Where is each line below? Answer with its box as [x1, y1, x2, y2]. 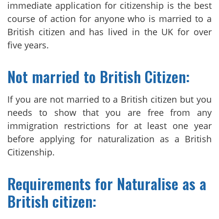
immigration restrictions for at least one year [7, 119, 212, 131]
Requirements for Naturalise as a [7, 172, 206, 195]
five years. [7, 39, 49, 51]
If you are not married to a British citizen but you [7, 93, 212, 105]
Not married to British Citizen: [7, 65, 190, 88]
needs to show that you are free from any [7, 106, 212, 118]
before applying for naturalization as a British [7, 132, 212, 145]
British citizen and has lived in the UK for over [7, 25, 212, 38]
